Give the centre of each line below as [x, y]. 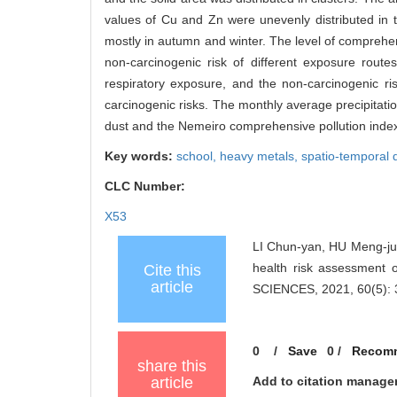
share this [172, 366]
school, [198, 156]
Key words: [140, 156]
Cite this [172, 271]
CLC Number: [147, 187]
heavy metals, [261, 156]
